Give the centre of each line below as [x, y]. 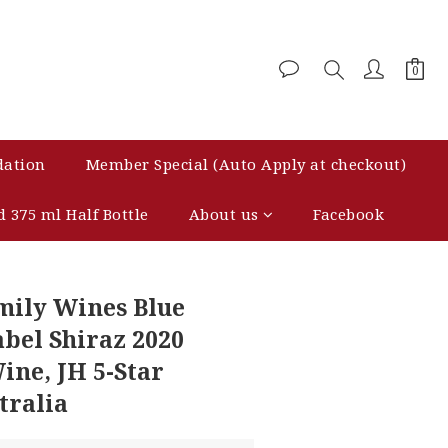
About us [223, 214]
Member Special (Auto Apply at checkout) [246, 164]
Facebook [349, 214]
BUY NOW [301, 274]
